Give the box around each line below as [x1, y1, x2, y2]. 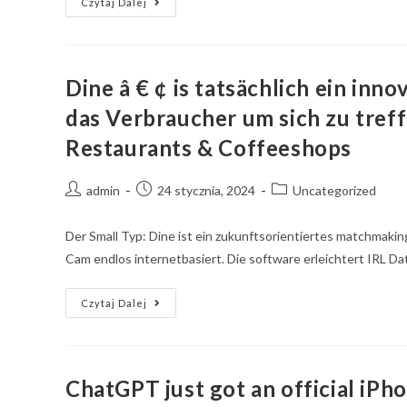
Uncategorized [293, 183, 376, 198]
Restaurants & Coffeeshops [65, 134, 352, 161]
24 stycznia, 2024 [157, 183, 255, 198]
